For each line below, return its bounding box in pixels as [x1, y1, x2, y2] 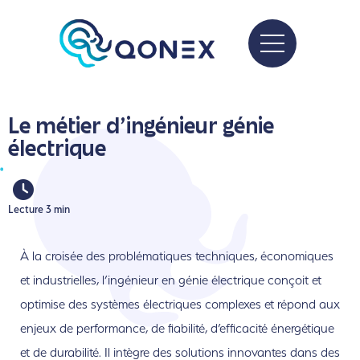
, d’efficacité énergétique [205, 321, 334, 337]
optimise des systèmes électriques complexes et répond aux [20, 297, 340, 313]
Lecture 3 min [8, 202, 70, 215]
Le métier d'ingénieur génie [8, 118, 274, 138]
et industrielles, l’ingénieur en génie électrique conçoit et [20, 272, 321, 288]
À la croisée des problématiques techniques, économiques [20, 248, 333, 264]
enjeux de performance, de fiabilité [20, 321, 205, 337]
